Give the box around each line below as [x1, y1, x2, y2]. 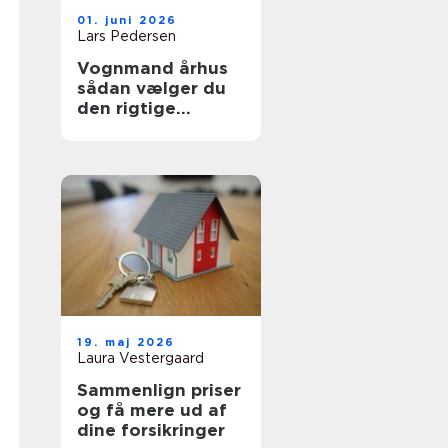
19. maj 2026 [77, 335, 176, 349]
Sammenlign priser [77, 380, 241, 400]
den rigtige [77, 98, 176, 118]
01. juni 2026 [77, 13, 178, 27]
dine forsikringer [77, 420, 225, 440]
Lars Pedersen [77, 28, 176, 44]
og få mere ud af [77, 400, 227, 420]
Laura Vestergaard [77, 350, 204, 366]
